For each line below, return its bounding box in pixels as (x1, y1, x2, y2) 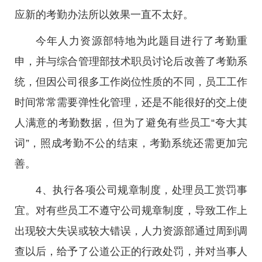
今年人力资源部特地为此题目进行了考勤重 (36, 35, 247, 47)
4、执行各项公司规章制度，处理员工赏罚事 (36, 184, 247, 196)
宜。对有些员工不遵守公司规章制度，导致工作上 (15, 205, 247, 216)
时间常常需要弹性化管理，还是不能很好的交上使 (15, 96, 247, 108)
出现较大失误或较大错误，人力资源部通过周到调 (15, 225, 247, 237)
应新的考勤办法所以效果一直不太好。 (15, 9, 194, 20)
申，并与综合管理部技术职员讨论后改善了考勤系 (15, 56, 247, 67)
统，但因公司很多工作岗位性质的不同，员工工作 (15, 76, 247, 88)
